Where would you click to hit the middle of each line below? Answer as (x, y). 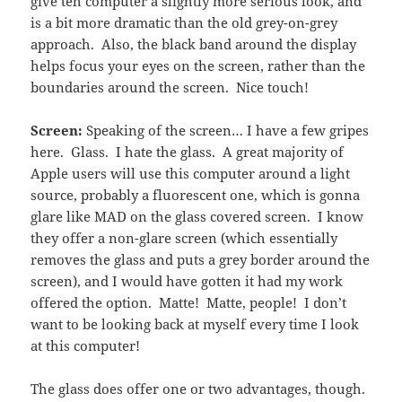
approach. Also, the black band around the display (194, 44)
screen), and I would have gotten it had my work (187, 281)
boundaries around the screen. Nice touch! (170, 87)
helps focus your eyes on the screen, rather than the (198, 66)
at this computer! (86, 346)
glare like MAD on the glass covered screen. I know (197, 217)
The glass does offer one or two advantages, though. (198, 389)
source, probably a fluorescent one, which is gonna (196, 195)
